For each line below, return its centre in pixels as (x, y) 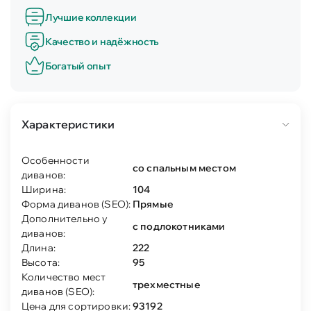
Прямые (153, 204)
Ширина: (44, 190)
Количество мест (64, 277)
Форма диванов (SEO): (76, 204)
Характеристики (68, 124)
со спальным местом (184, 168)
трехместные (167, 284)
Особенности (56, 160)
